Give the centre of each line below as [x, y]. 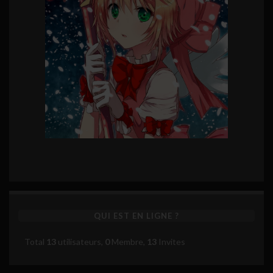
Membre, [128, 241]
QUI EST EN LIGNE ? [136, 215]
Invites [171, 241]
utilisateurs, [80, 241]
